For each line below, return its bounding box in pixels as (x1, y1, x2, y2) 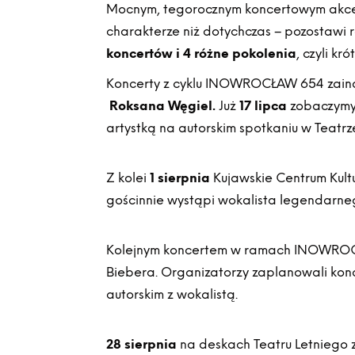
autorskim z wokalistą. (106, 287, 239, 302)
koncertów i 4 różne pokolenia (106, 46, 297, 61)
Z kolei (106, 170, 151, 185)
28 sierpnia (106, 337, 177, 352)
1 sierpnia (150, 170, 211, 185)
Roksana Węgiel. (109, 98, 216, 113)
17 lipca (239, 98, 288, 113)
